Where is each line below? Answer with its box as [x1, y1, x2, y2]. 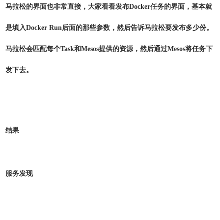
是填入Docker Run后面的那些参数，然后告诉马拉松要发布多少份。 [5, 24, 213, 31]
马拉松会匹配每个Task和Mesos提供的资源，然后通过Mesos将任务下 [5, 45, 213, 53]
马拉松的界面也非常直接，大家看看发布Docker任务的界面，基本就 [5, 3, 212, 10]
